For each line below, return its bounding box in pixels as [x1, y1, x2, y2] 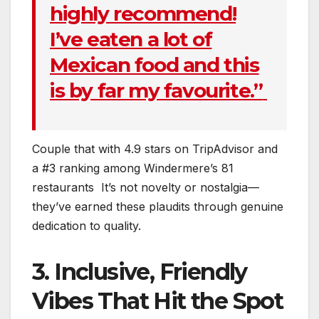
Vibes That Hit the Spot [32, 286, 283, 315]
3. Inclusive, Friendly [32, 257, 247, 286]
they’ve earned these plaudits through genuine [32, 199, 283, 214]
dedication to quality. [32, 218, 141, 233]
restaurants [32, 179, 94, 194]
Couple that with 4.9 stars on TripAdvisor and [32, 141, 278, 156]
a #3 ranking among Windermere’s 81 [32, 160, 234, 175]
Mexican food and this [50, 53, 259, 78]
